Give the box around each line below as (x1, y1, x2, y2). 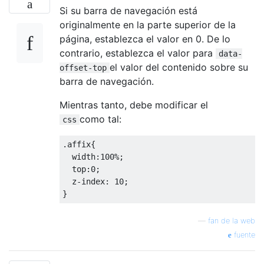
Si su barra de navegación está (60, 4, 197, 16)
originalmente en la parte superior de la (60, 18, 236, 31)
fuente (232, 230, 255, 239)
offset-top (60, 62, 107, 72)
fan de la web (208, 216, 255, 225)
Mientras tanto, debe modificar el (60, 98, 208, 111)
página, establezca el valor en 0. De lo (60, 32, 230, 45)
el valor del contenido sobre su (110, 61, 248, 73)
